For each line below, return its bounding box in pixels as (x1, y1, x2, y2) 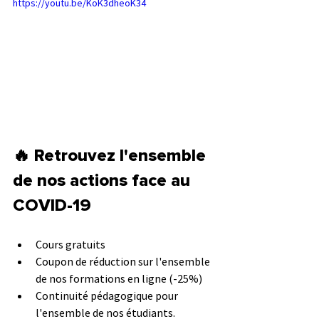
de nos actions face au (13, 172, 194, 189)
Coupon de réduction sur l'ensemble (36, 253, 212, 268)
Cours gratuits (36, 236, 108, 251)
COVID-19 (13, 197, 95, 214)
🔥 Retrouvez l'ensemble (13, 147, 210, 164)
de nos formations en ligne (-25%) (36, 271, 204, 286)
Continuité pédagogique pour (36, 288, 180, 303)
